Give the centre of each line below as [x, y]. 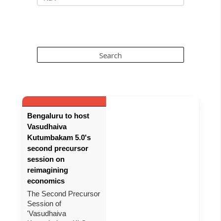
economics [46, 181]
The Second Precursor [64, 194]
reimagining [48, 170]
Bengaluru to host [58, 116]
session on [46, 159]
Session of [44, 203]
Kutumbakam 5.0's [59, 137]
